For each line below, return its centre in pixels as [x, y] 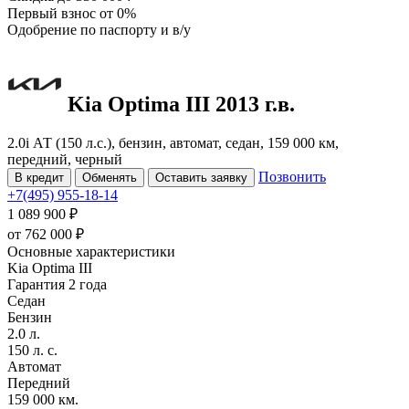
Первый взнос [53, 13]
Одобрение [44, 30]
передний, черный [65, 159]
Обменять [110, 177]
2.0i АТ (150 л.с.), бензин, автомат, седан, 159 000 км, [173, 142]
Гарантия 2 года [57, 284]
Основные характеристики [91, 251]
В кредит [39, 177]
